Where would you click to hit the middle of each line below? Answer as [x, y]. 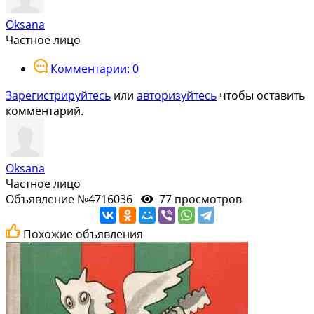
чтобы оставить [261, 95]
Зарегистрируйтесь [58, 95]
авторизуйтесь [177, 95]
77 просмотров [199, 199]
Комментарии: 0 [95, 68]
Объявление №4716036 [73, 199]
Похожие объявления [83, 234]
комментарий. [45, 110]
